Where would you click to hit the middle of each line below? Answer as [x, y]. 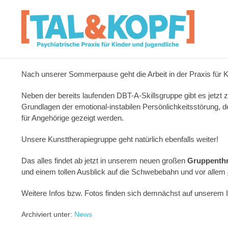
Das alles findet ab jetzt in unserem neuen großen [104, 161]
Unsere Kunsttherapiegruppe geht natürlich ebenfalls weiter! [120, 139]
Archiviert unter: [48, 214]
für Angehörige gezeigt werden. [73, 118]
